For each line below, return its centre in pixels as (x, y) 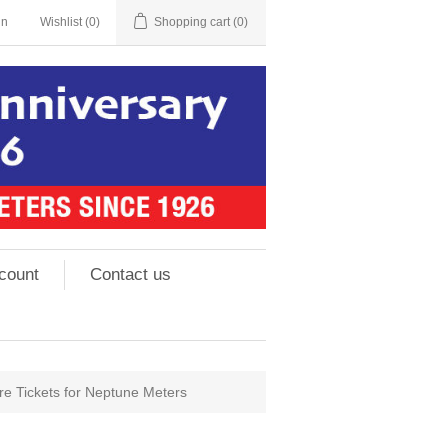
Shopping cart (192, 22)
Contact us (130, 274)
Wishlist (61, 22)
